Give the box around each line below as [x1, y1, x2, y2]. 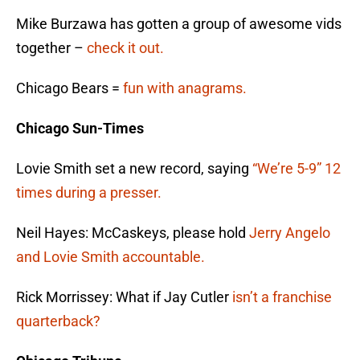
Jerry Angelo [249, 224, 330, 242]
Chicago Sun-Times [16, 120, 144, 137]
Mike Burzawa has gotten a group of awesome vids [16, 15, 342, 33]
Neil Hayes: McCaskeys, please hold [16, 224, 249, 242]
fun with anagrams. [123, 80, 247, 97]
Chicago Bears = [16, 80, 123, 97]
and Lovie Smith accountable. [16, 248, 205, 266]
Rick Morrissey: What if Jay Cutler [16, 288, 232, 306]
